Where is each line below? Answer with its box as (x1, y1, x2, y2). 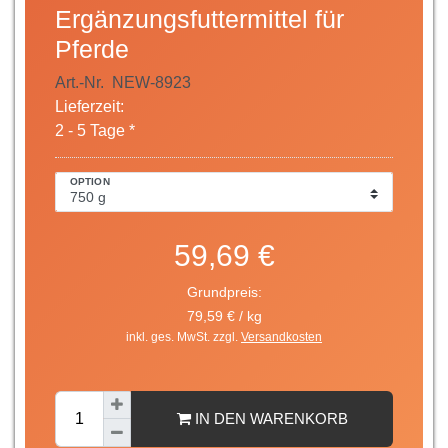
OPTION (70, 176, 110, 188)
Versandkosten (241, 329, 322, 344)
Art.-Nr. (55, 73, 108, 91)
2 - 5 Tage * (55, 121, 135, 139)
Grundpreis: (186, 284, 262, 300)
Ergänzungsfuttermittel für (55, 4, 344, 33)
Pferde (55, 34, 129, 63)
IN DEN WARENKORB (194, 409, 348, 427)
